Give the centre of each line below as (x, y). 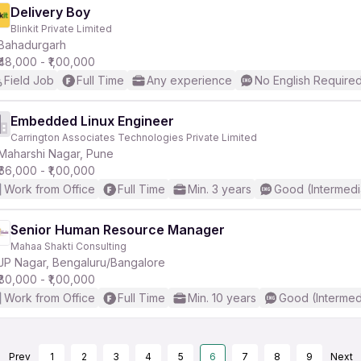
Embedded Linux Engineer (92, 121)
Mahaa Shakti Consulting (68, 246)
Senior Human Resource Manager (118, 230)
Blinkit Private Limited (61, 29)
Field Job (29, 80)
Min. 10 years (222, 298)
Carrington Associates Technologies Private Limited (134, 137)
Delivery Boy (50, 12)
